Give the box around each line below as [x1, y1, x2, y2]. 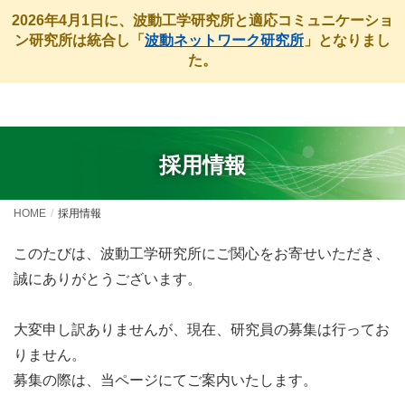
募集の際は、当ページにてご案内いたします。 [14, 372, 317, 388]
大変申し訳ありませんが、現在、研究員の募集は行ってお [14, 321, 390, 337]
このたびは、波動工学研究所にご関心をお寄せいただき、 [14, 245, 390, 261]
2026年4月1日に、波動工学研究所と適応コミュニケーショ [12, 13, 393, 28]
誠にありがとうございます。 [14, 270, 202, 287]
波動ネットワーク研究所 [145, 33, 304, 48]
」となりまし [304, 33, 391, 48]
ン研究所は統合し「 [14, 33, 145, 48]
